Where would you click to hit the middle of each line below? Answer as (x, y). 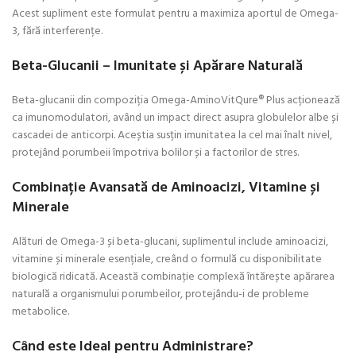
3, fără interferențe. (57, 31)
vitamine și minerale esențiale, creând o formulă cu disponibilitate (167, 259)
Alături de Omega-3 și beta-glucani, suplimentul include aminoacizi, (170, 242)
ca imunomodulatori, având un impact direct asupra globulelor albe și (175, 118)
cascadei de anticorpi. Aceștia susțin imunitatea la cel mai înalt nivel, (172, 135)
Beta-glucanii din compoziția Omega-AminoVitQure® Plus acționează (176, 100)
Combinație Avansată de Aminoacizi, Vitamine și (166, 188)
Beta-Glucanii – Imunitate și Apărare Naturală (157, 66)
